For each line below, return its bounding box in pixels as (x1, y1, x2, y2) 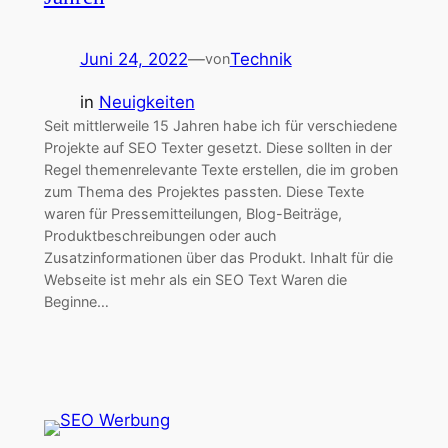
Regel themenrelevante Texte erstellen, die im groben (43, 160, 398, 178)
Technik (229, 48, 292, 69)
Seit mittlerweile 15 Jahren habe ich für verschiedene (43, 116, 397, 134)
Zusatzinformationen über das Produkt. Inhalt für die (43, 248, 393, 266)
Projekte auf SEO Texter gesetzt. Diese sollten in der (43, 138, 392, 156)
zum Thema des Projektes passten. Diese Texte (43, 182, 364, 200)
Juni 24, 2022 (79, 48, 188, 69)
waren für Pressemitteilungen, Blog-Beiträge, (43, 204, 342, 222)
